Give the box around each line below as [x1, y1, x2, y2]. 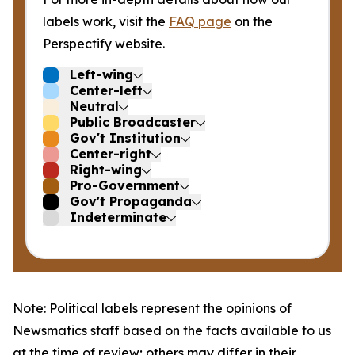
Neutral [70, 98, 119, 114]
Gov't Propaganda [70, 193, 192, 209]
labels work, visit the [43, 13, 169, 29]
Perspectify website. [43, 36, 165, 52]
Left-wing [70, 67, 133, 82]
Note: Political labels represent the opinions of [13, 300, 292, 316]
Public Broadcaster [70, 114, 196, 130]
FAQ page [169, 13, 231, 29]
